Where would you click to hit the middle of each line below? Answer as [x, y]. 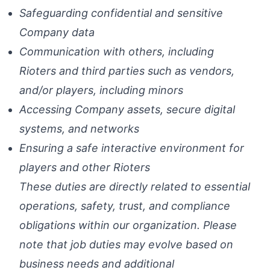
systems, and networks [79, 129]
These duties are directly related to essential [135, 187]
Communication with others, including [117, 52]
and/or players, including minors [101, 90]
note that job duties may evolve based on [126, 244]
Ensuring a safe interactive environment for [132, 148]
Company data [57, 32]
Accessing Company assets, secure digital [127, 109]
